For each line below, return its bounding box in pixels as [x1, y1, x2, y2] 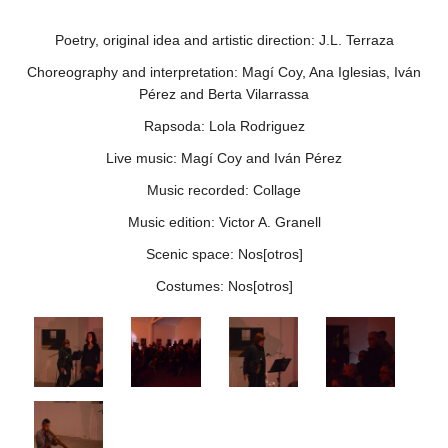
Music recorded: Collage [147, 182, 301, 199]
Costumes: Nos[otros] [155, 278, 293, 295]
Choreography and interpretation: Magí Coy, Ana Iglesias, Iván [27, 64, 421, 81]
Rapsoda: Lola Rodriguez [143, 118, 305, 135]
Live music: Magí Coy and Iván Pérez [106, 150, 342, 167]
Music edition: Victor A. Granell [127, 214, 321, 231]
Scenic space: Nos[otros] [145, 246, 303, 263]
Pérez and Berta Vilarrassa [139, 86, 309, 103]
